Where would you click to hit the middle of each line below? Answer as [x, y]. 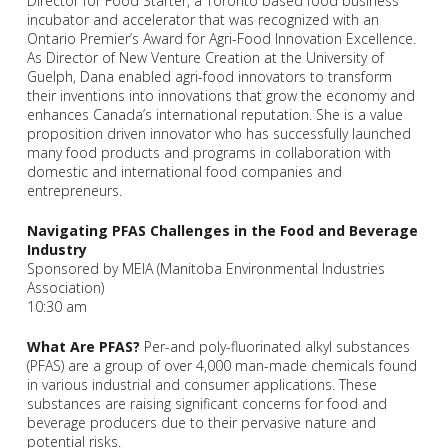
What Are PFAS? [85, 347]
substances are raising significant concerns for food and [206, 404]
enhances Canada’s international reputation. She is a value [214, 115]
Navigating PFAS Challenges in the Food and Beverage [222, 231]
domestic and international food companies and [184, 172]
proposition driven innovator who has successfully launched [218, 134]
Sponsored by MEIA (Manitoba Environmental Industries [205, 269]
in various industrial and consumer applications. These [201, 385]
